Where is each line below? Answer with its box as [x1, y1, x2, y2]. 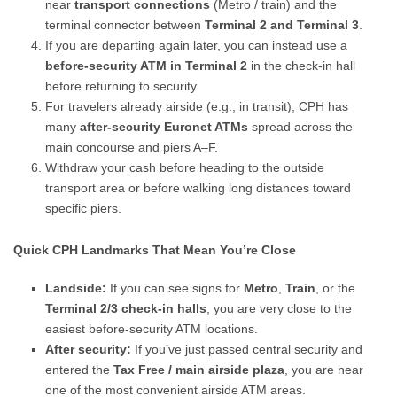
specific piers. [45, 201, 122, 215]
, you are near [284, 362, 364, 377]
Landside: [45, 281, 107, 295]
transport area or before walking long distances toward [45, 181, 352, 195]
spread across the [248, 120, 354, 134]
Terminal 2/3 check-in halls [45, 301, 207, 315]
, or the [315, 281, 356, 295]
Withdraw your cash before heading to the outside [45, 160, 325, 175]
